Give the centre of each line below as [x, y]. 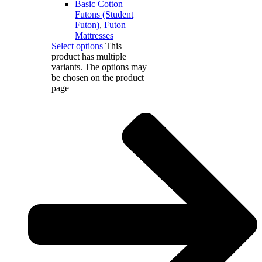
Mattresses [94, 35]
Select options [77, 46]
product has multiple [89, 56]
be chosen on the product [98, 77]
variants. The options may [99, 67]
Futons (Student [104, 14]
